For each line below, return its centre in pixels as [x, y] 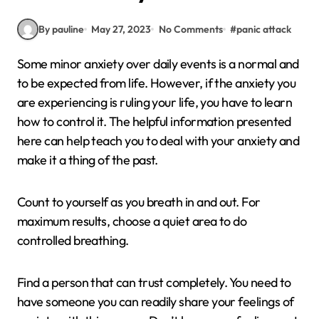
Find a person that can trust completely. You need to [154, 282]
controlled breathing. [73, 240]
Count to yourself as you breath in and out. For [139, 202]
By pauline [61, 29]
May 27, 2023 [121, 29]
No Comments [190, 29]
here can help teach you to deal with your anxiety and [158, 141]
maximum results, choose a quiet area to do [132, 221]
